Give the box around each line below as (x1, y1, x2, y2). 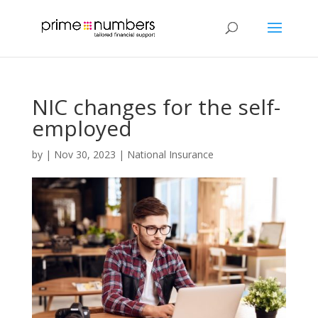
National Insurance (126, 148, 214, 161)
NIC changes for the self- (31, 92, 280, 121)
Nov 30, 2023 (53, 148, 116, 161)
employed (31, 114, 132, 143)
